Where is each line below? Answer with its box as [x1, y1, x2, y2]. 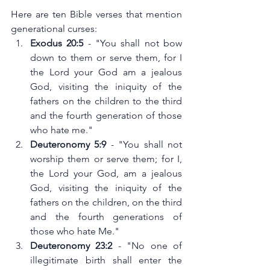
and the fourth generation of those [30, 110, 182, 122]
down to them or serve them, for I [30, 52, 182, 64]
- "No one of [112, 240, 183, 252]
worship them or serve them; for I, [30, 153, 182, 165]
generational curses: [11, 23, 97, 35]
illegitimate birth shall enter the [30, 254, 182, 266]
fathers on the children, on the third [30, 196, 182, 209]
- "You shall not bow [83, 37, 183, 49]
